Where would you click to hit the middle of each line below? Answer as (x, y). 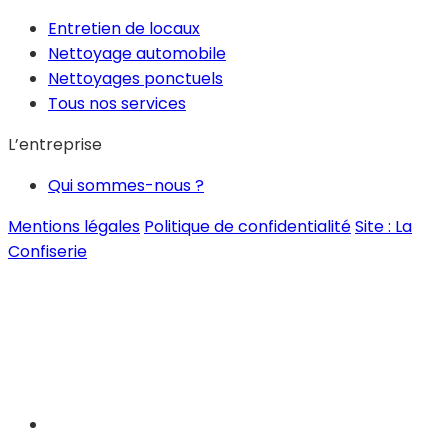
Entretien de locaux (124, 29)
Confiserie (47, 252)
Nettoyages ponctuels (135, 79)
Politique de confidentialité (247, 227)
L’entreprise (57, 145)
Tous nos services (117, 104)
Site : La (383, 227)
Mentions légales (74, 227)
